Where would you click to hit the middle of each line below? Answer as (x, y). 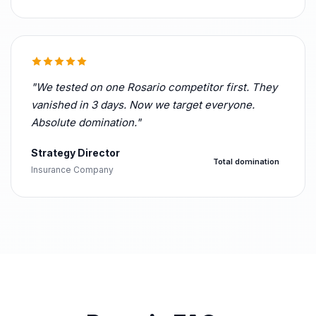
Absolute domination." (86, 122)
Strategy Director (75, 153)
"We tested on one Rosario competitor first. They (154, 87)
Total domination (246, 161)
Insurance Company (72, 170)
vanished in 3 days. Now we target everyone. (143, 105)
